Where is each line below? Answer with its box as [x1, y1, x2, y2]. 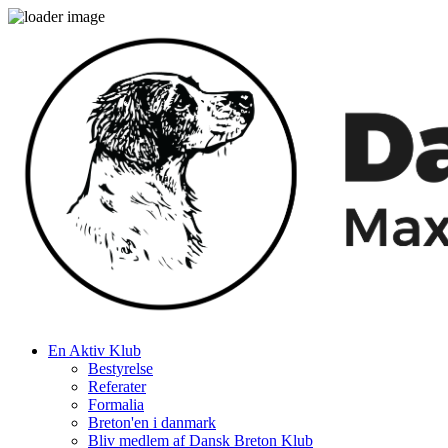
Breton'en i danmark [88, 413, 216, 431]
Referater [88, 377, 146, 395]
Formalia [88, 395, 144, 413]
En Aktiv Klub [48, 341, 141, 359]
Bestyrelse [88, 359, 153, 377]
